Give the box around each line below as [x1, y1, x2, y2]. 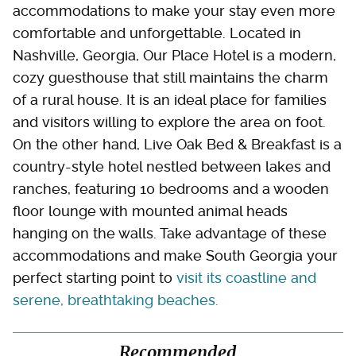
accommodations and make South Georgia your [13, 246, 338, 264]
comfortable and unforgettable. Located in [13, 24, 301, 41]
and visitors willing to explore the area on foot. [13, 113, 326, 130]
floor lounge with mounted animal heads [13, 202, 288, 219]
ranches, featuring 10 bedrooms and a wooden [13, 180, 329, 197]
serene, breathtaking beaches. [13, 291, 219, 308]
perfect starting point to [13, 269, 176, 286]
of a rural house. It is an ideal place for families [13, 91, 327, 108]
